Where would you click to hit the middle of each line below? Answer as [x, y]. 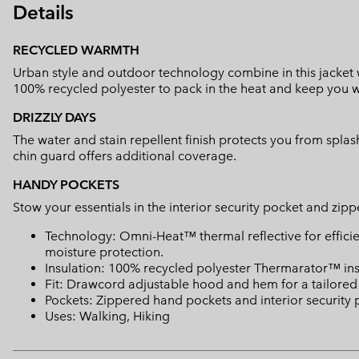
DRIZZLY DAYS [54, 118]
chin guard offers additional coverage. [125, 156]
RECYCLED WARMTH [76, 50]
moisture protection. [104, 252]
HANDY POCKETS [66, 185]
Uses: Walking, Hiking [107, 317]
